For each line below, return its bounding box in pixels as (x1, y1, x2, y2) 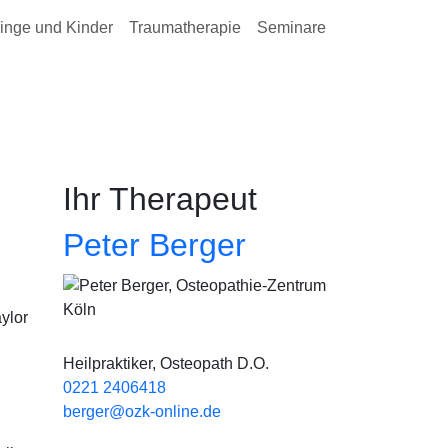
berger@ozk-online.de (63, 403, 221, 420)
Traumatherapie (129, 19, 241, 36)
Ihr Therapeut (63, 181, 257, 217)
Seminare (257, 19, 326, 36)
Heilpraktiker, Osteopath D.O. (63, 355, 269, 372)
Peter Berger (63, 227, 246, 263)
